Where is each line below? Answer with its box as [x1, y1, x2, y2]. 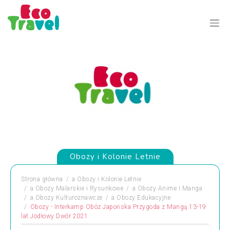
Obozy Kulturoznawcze [35, 194, 103, 201]
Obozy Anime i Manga [137, 185, 202, 192]
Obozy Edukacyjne [117, 194, 170, 201]
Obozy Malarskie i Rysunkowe [35, 185, 123, 192]
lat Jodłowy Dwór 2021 [21, 213, 88, 220]
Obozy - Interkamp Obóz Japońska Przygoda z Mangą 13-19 [30, 203, 206, 210]
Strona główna [21, 176, 63, 183]
